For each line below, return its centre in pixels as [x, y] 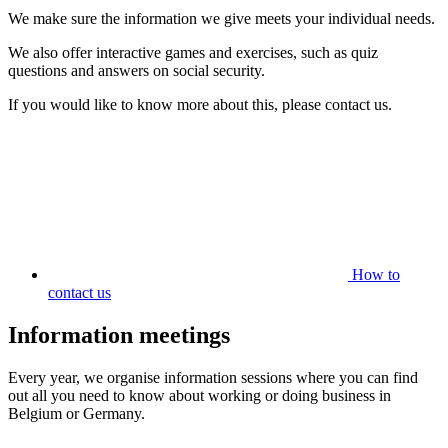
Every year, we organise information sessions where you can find [213, 378]
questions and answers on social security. [136, 71]
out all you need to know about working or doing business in [199, 396]
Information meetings [119, 335]
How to [376, 275]
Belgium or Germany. [76, 414]
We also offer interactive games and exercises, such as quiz [193, 53]
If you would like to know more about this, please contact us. [200, 105]
